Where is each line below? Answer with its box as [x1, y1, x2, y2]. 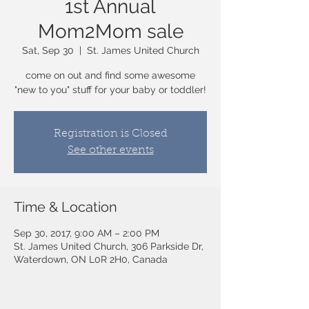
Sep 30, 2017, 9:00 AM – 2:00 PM [14, 228, 159, 239]
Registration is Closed [53, 128, 168, 139]
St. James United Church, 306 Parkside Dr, [14, 241, 203, 252]
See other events [67, 145, 154, 156]
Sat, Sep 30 [21, 45, 74, 56]
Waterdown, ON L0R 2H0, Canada [14, 254, 168, 265]
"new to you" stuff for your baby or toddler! [14, 84, 206, 95]
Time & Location [14, 199, 117, 215]
